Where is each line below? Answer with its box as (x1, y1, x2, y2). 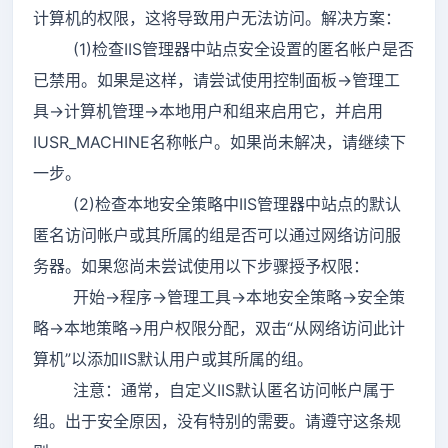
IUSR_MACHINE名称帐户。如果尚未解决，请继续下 (33, 131, 406, 152)
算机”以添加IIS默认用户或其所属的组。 (33, 348, 313, 369)
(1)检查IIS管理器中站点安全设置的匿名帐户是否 (33, 38, 414, 59)
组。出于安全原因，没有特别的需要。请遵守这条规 (33, 410, 401, 431)
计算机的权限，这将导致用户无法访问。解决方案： (33, 7, 401, 28)
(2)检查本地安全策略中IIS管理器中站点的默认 (33, 193, 401, 214)
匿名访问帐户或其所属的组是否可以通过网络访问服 (33, 224, 401, 245)
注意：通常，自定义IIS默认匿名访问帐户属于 (33, 379, 395, 400)
